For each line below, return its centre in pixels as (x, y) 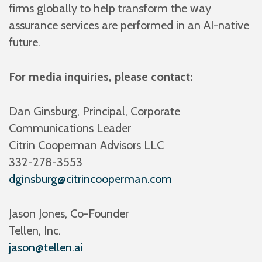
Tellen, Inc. (35, 230)
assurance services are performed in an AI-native (129, 25)
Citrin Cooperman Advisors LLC (86, 145)
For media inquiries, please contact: (101, 76)
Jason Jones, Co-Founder (69, 213)
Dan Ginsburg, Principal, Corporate (94, 111)
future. (25, 42)
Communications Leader (70, 128)
